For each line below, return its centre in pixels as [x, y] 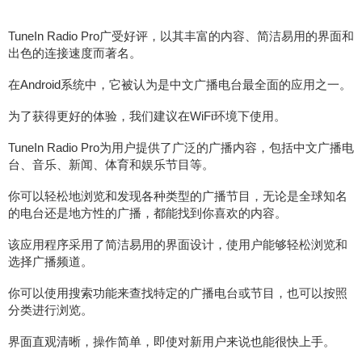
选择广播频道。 [51, 261]
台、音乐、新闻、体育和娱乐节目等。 [111, 164]
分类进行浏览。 [51, 310]
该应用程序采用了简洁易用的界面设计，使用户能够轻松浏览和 [178, 244]
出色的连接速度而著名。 [75, 53]
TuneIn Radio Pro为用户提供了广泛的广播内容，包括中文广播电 [181, 147]
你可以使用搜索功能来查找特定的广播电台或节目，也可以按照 [178, 293]
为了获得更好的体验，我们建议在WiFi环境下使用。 [147, 116]
